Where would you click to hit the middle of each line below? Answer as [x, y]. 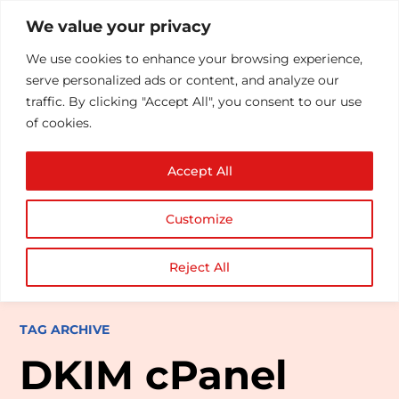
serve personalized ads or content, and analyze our [183, 80]
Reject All [199, 267]
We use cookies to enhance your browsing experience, [194, 58]
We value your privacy [118, 26]
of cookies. [59, 122]
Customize [199, 219]
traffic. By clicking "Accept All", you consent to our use [194, 101]
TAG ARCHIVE [65, 329]
